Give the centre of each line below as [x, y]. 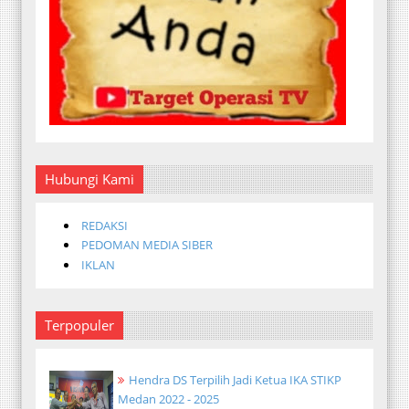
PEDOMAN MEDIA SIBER [147, 245]
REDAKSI [105, 225]
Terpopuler [79, 325]
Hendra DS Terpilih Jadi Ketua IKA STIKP [235, 380]
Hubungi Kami [89, 178]
